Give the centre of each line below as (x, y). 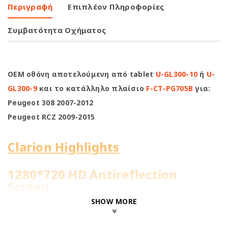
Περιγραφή (30, 7)
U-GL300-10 (176, 74)
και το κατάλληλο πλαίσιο (92, 88)
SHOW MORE (114, 201)
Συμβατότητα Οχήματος (57, 30)
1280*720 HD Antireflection (93, 174)
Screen (28, 187)
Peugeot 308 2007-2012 (51, 103)
